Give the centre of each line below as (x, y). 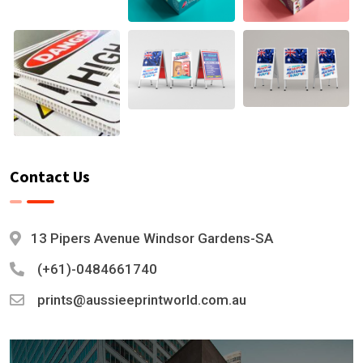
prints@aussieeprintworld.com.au (142, 299)
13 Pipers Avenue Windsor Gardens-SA (152, 238)
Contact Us (50, 176)
